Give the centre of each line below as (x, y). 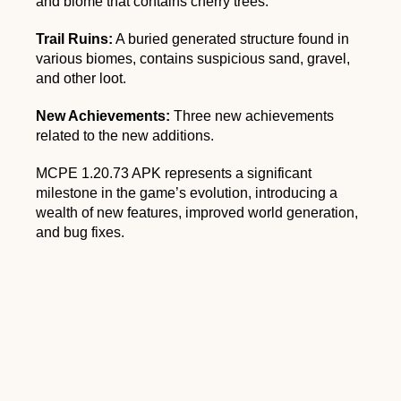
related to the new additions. (125, 135)
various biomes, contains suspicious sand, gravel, (193, 58)
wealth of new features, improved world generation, (197, 212)
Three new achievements (252, 115)
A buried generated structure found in (231, 38)
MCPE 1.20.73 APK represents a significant (174, 173)
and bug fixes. (80, 232)
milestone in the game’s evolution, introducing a (187, 192)
